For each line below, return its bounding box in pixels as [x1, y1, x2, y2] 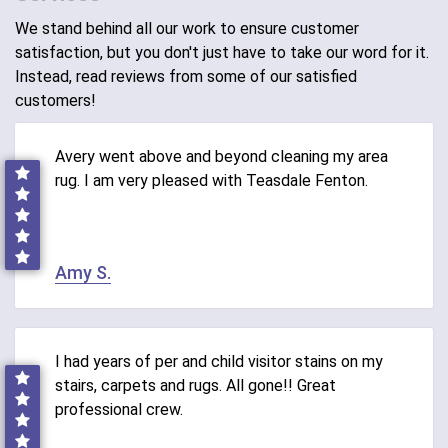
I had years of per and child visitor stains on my [55, 351, 383, 371]
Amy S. [55, 261, 111, 283]
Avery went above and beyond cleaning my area [55, 146, 388, 166]
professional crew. [55, 399, 183, 419]
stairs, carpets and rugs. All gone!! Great [55, 375, 336, 395]
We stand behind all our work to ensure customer [15, 18, 359, 38]
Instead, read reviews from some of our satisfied [15, 66, 357, 86]
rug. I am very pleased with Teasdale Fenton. [55, 170, 368, 190]
